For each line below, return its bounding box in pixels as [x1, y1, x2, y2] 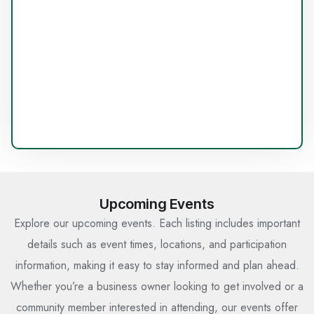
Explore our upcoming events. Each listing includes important [14, 215, 300, 231]
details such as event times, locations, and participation [27, 236, 287, 252]
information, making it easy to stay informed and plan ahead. [15, 257, 299, 273]
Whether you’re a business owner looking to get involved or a [11, 278, 303, 294]
